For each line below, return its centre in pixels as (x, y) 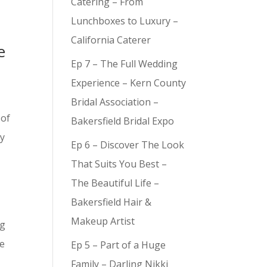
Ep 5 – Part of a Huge (119, 245)
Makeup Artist (103, 221)
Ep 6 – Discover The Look (128, 145)
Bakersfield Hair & (111, 202)
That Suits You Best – (119, 164)
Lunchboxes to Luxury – (125, 21)
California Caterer (115, 40)
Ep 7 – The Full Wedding (125, 64)
